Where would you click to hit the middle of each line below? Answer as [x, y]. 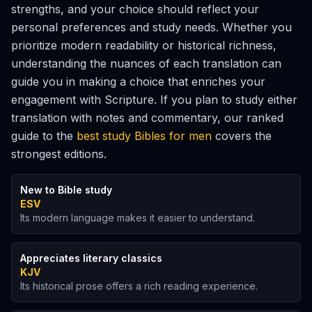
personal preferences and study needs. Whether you [151, 27]
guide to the [44, 136]
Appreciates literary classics [91, 258]
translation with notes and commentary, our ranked [147, 118]
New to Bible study [66, 190]
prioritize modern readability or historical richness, [144, 45]
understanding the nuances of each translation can [146, 63]
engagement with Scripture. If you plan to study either [154, 100]
